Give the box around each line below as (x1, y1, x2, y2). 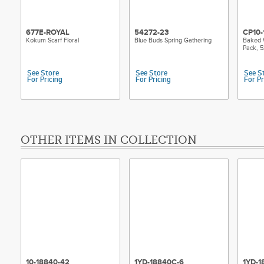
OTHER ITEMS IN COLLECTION (21, 134, 197, 147)
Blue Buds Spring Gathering (134, 37, 212, 44)
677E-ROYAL (26, 28, 70, 37)
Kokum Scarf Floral (26, 37, 79, 44)
